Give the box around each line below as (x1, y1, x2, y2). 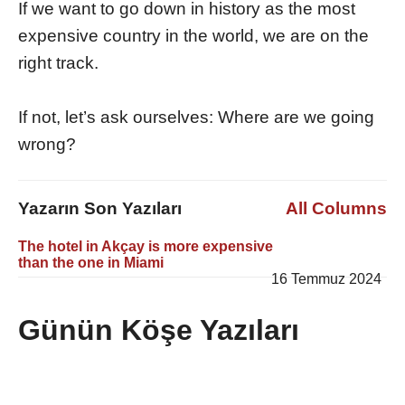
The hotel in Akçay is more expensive (18, 239, 273, 255)
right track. (18, 53, 99, 73)
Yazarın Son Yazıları (18, 199, 182, 219)
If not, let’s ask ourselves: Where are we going (18, 108, 374, 127)
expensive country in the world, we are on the (18, 26, 369, 46)
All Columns (286, 199, 387, 219)
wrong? (18, 135, 76, 155)
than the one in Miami (18, 255, 164, 271)
